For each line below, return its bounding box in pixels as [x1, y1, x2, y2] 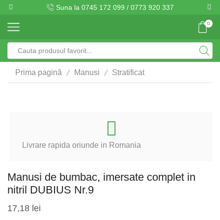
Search [112, 51, 135, 59]
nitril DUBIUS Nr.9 [7, 184, 94, 196]
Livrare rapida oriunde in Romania [22, 141, 141, 149]
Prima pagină [15, 68, 62, 77]
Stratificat [112, 68, 144, 77]
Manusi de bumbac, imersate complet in [7, 171, 195, 183]
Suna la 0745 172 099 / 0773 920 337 [55, 3, 174, 11]
